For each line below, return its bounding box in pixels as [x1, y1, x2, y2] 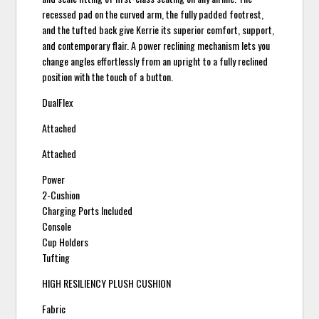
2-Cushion [42, 187, 80, 203]
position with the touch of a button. [42, 69, 174, 85]
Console [42, 219, 72, 234]
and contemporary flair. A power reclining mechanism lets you [42, 38, 271, 53]
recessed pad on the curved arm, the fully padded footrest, [42, 6, 264, 22]
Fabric [42, 301, 66, 317]
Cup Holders [42, 234, 89, 250]
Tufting [42, 250, 70, 266]
